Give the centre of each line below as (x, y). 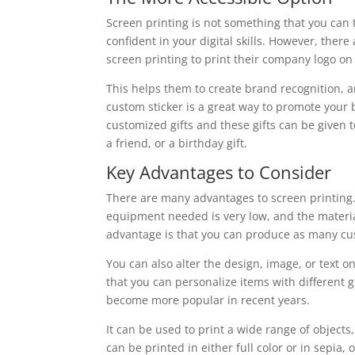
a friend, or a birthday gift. (177, 143)
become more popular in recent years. (208, 300)
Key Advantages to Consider (219, 172)
